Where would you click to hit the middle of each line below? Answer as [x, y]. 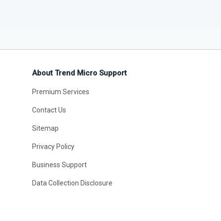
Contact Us [49, 110]
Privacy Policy [53, 147]
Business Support [59, 165]
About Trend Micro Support [79, 73]
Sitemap [45, 128]
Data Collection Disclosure [72, 183]
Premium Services [60, 92]
